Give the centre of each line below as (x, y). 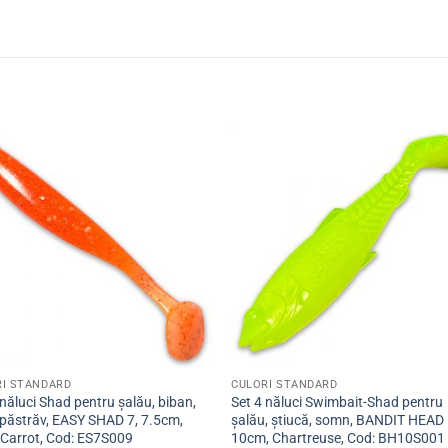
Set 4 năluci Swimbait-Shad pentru (337, 403)
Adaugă (175, 177)
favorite (175, 205)
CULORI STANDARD (284, 385)
